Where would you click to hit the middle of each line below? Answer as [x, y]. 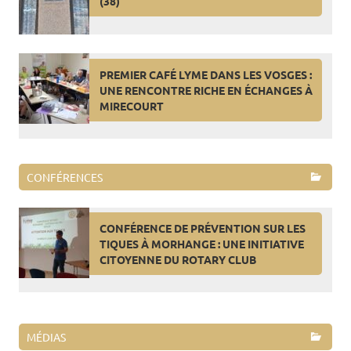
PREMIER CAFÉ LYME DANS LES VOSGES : [205, 74]
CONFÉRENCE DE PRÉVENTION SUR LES [202, 228]
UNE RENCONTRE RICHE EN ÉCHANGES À [206, 90]
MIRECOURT [131, 105]
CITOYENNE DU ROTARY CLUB [177, 259]
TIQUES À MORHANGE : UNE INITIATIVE [201, 243]
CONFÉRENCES [65, 177]
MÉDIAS [46, 337]
